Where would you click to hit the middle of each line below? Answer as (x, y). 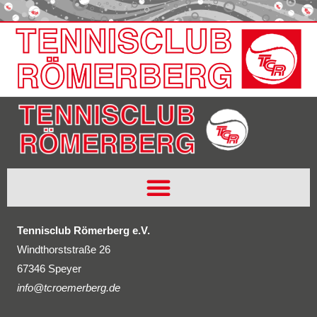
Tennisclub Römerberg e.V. (83, 231)
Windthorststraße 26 (64, 250)
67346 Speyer (49, 269)
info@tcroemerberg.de (69, 288)
